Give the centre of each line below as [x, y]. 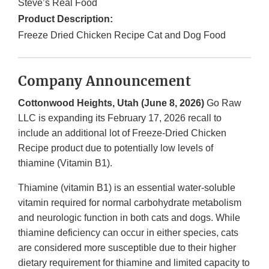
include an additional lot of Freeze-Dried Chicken [122, 133]
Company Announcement [104, 81]
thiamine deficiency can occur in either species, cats [128, 233]
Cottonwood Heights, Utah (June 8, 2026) [111, 103]
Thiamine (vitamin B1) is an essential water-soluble [127, 188]
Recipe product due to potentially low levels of [116, 148]
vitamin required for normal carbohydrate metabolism [130, 203]
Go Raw [223, 103]
